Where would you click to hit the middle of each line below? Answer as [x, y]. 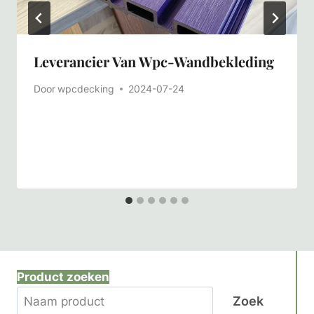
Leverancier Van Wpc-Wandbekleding [154, 62]
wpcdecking [86, 89]
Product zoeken [63, 277]
